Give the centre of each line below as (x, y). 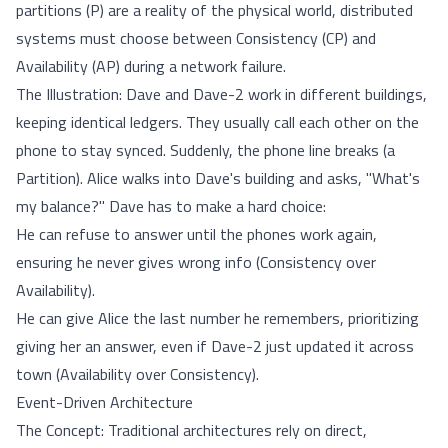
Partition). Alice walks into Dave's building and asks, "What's (218, 178)
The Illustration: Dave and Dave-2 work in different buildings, (221, 94)
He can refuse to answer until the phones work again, (196, 234)
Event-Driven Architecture (104, 402)
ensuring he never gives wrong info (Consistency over (196, 262)
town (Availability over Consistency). (137, 374)
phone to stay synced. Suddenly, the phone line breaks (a (205, 150)
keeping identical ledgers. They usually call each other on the (217, 122)
